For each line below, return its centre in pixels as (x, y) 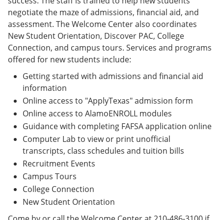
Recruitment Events (59, 164)
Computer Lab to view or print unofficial (96, 139)
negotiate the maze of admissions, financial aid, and (103, 12)
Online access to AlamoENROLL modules (97, 113)
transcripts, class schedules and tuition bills (103, 151)
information (45, 88)
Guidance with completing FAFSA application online (117, 126)
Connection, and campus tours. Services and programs (110, 48)
